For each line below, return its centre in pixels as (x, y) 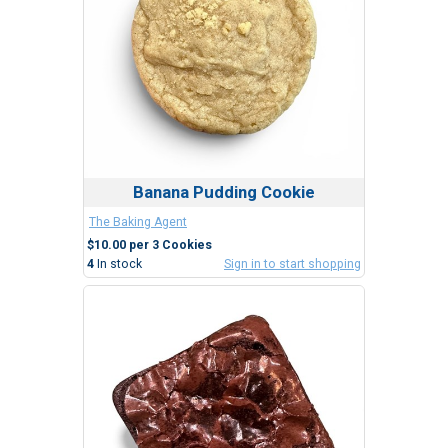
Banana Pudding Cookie (224, 192)
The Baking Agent (138, 222)
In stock (119, 264)
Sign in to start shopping (292, 264)
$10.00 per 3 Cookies (149, 245)
